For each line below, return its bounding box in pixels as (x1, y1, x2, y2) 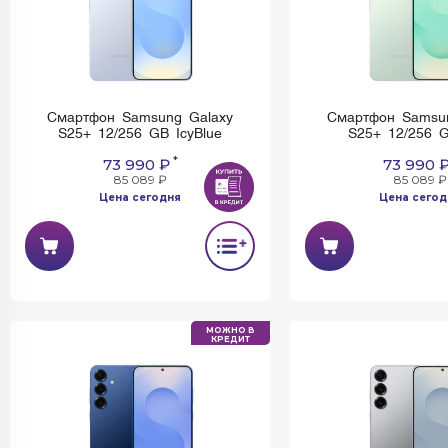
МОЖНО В (206, 325, 255, 335)
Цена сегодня (99, 190, 181, 204)
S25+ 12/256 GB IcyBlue (58, 127, 222, 141)
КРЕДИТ (211, 334, 250, 344)
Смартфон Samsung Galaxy (47, 111, 233, 125)
